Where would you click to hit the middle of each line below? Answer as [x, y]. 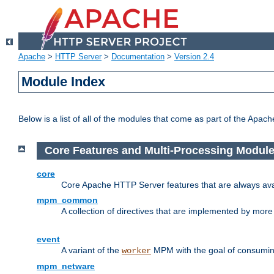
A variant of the [91, 250]
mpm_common [67, 200]
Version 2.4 [194, 57]
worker [136, 250]
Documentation [138, 57]
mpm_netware [66, 266]
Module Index [64, 82]
